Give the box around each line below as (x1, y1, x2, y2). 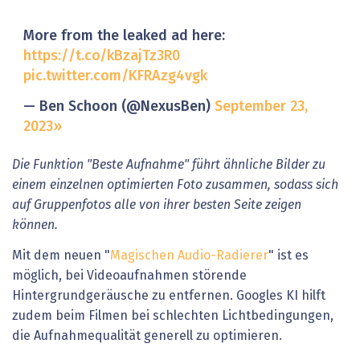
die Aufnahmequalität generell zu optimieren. (12, 329, 282, 342)
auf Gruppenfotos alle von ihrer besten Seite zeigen (12, 198, 301, 212)
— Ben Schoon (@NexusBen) (22, 99, 215, 114)
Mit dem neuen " (12, 248, 110, 262)
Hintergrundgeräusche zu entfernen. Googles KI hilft (12, 288, 325, 302)
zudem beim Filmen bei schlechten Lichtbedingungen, (12, 309, 333, 322)
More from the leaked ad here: (22, 29, 225, 44)
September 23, (214, 99, 308, 114)
